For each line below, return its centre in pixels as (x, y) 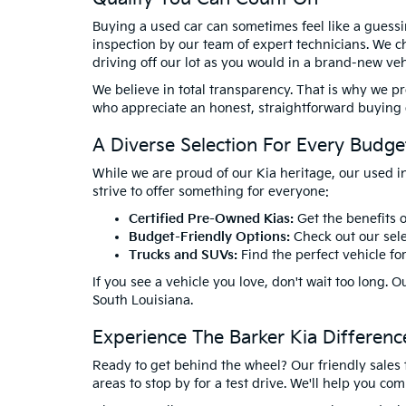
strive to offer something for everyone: (211, 192)
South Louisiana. (143, 300)
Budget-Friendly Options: (209, 237)
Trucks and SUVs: (183, 255)
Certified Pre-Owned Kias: (211, 219)
